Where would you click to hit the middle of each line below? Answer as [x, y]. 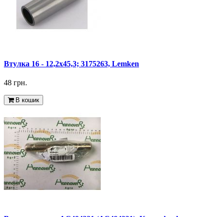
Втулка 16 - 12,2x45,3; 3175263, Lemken [71, 64]
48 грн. [15, 83]
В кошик [26, 100]
